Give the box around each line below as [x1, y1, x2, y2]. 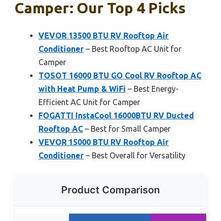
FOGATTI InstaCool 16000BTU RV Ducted [38, 110, 194, 120]
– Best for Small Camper [83, 124, 171, 133]
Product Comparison [61, 184, 160, 196]
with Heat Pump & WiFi [38, 84, 126, 93]
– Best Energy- [126, 84, 179, 93]
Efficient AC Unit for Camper [38, 97, 140, 107]
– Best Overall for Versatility [84, 150, 185, 160]
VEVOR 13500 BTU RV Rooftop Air [38, 31, 169, 40]
